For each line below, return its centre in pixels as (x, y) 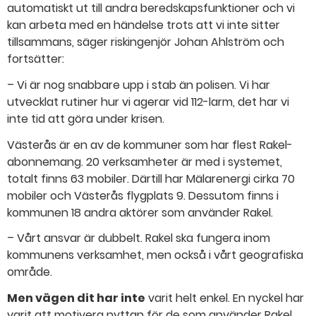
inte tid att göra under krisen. (86, 119)
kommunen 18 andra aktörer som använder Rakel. (140, 212)
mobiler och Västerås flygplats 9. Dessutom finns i (143, 195)
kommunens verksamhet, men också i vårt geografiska (155, 255)
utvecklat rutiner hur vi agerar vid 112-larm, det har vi (148, 102)
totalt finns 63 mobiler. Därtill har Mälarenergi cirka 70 (151, 178)
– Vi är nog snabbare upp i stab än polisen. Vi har (139, 85)
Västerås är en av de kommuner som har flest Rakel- (150, 145)
